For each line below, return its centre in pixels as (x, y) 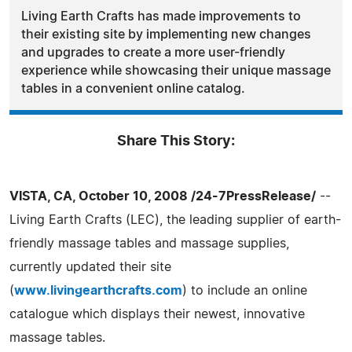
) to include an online (245, 290)
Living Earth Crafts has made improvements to (161, 16)
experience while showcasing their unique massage (176, 70)
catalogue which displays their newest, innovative (157, 314)
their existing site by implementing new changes (166, 34)
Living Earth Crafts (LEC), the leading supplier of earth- (175, 220)
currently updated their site (90, 267)
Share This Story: (176, 141)
